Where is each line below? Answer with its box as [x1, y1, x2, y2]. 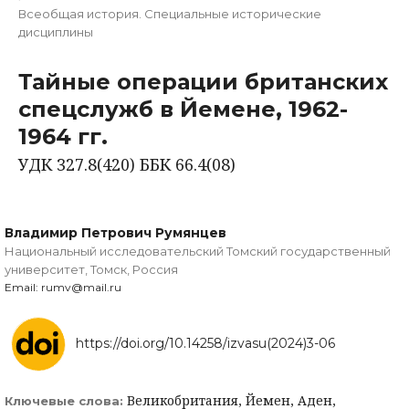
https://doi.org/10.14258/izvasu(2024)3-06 [76, 335, 335, 352]
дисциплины [18, 25, 93, 40]
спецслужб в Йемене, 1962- [18, 96, 348, 123]
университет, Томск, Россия [5, 262, 178, 278]
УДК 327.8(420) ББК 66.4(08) [18, 153, 236, 176]
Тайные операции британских [18, 68, 388, 96]
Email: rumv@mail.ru [5, 280, 121, 295]
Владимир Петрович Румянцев [5, 225, 226, 242]
